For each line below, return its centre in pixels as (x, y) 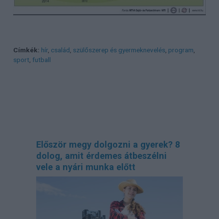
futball (41, 60)
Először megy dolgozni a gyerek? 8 (108, 145)
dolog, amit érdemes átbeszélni (101, 156)
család (60, 50)
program (181, 50)
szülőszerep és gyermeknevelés (119, 50)
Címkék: (27, 50)
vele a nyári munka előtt (86, 167)
